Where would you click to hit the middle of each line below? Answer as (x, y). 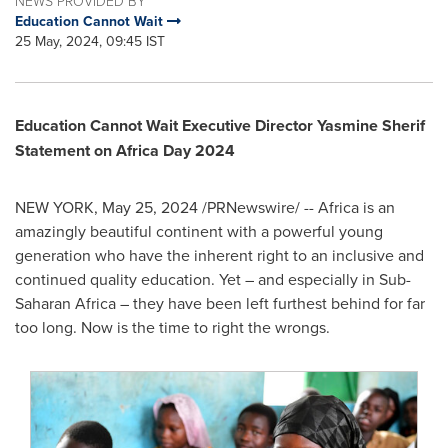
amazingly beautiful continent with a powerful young (199, 231)
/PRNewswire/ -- (258, 207)
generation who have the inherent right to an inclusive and (219, 255)
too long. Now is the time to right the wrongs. (172, 327)
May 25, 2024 (150, 207)
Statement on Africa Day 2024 (125, 150)
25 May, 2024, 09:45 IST (90, 41)
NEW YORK (54, 207)
